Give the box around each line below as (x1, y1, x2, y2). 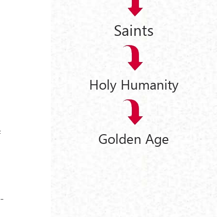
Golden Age (98, 129, 170, 147)
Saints (114, 19, 154, 40)
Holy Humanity (89, 75, 179, 93)
